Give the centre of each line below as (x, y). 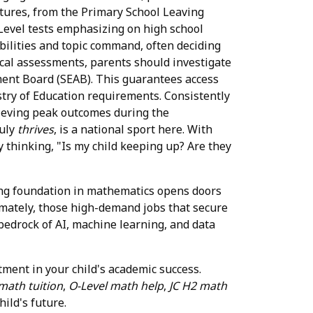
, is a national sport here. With (133, 129)
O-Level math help (116, 285)
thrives (36, 129)
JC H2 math (198, 285)
